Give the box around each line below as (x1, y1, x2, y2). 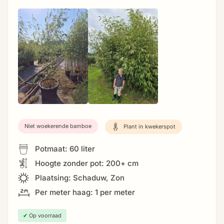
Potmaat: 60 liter (33, 144, 95, 154)
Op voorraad (27, 212, 61, 219)
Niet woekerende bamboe (24, 122, 91, 130)
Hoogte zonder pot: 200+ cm (33, 158, 138, 168)
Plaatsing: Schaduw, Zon (33, 173, 124, 183)
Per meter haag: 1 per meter (33, 187, 135, 197)
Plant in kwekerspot (122, 122, 175, 130)
